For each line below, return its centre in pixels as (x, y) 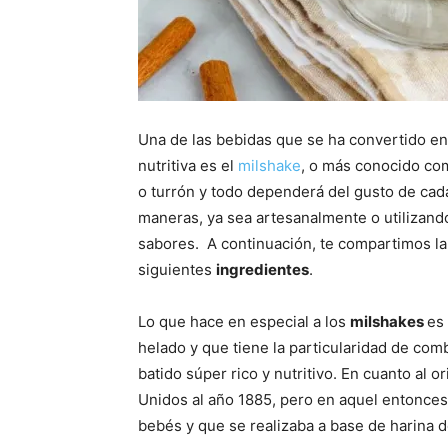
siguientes (177, 270)
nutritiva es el (188, 166)
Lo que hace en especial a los (244, 322)
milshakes (388, 322)
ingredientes (262, 270)
